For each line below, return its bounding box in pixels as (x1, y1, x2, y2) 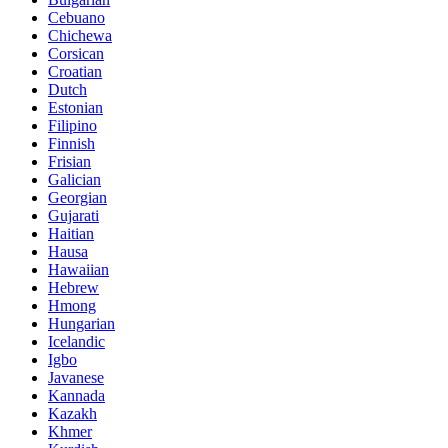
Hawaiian (48, 261, 109, 279)
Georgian (48, 189, 107, 207)
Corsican (48, 45, 104, 63)
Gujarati (48, 207, 99, 225)
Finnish (48, 135, 95, 153)
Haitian (48, 225, 94, 243)
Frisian (48, 153, 91, 171)
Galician (48, 171, 101, 189)
